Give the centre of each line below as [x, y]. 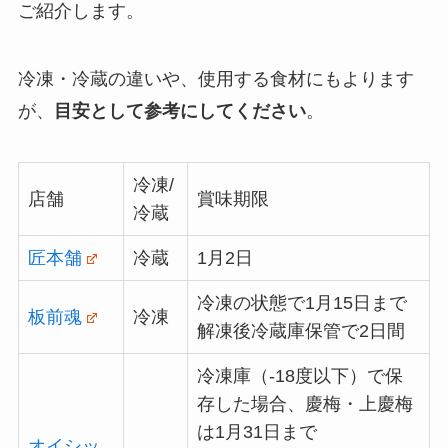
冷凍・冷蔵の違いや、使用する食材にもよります [215, 78]
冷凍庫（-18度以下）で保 [299, 376]
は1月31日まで [256, 432]
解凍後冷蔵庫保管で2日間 [300, 331]
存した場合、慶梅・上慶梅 [304, 404]
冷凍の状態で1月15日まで [301, 303]
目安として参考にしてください [179, 110]
